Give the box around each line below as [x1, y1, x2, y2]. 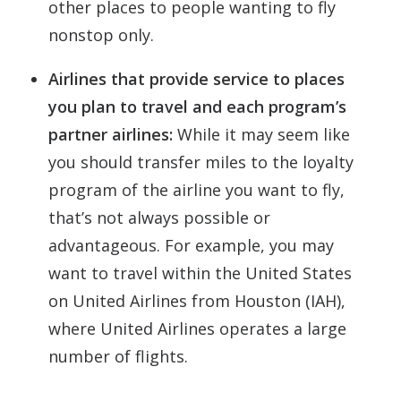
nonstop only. [48, 24, 154, 46]
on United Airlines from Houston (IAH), [48, 290, 346, 311]
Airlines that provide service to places [48, 68, 345, 90]
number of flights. [48, 346, 188, 367]
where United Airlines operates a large [48, 318, 346, 339]
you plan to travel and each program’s [48, 96, 346, 117]
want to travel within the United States [48, 262, 352, 284]
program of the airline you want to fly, [48, 179, 345, 200]
